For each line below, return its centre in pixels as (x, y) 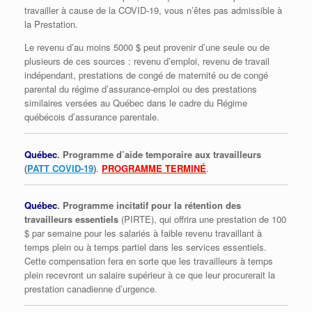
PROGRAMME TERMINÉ (154, 168)
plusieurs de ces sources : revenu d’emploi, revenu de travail (147, 61)
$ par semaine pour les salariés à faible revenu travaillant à (143, 233)
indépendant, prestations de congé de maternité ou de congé (146, 75)
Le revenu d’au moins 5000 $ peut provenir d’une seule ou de (147, 47)
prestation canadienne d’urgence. (91, 289)
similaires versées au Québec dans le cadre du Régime (136, 103)
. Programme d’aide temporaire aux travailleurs (159, 154)
